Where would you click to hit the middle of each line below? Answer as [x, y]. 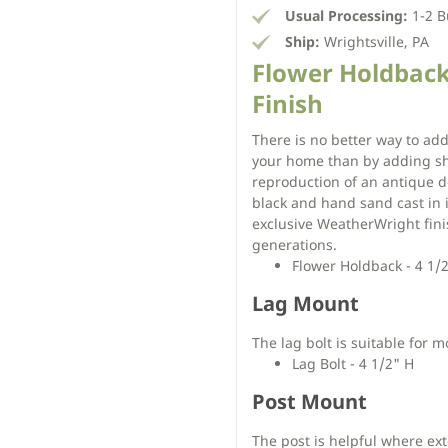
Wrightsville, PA [374, 41]
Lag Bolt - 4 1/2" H [353, 363]
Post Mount [309, 401]
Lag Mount [305, 303]
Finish [287, 103]
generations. [294, 244]
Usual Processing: [346, 15]
